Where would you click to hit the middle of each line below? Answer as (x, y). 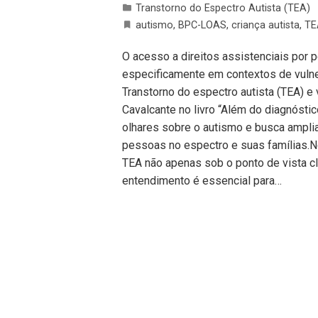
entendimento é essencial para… (202, 180)
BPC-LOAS (202, 25)
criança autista (265, 25)
